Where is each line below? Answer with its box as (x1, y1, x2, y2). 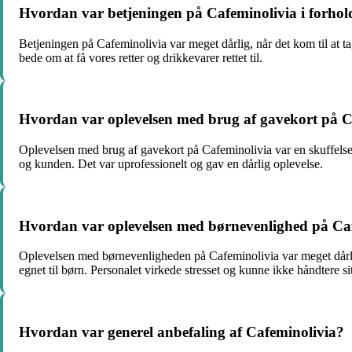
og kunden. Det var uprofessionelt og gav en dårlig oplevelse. (19, 156, 323, 170)
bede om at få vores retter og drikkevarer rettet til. (19, 50, 262, 64)
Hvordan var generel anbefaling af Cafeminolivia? (19, 324, 344, 341)
